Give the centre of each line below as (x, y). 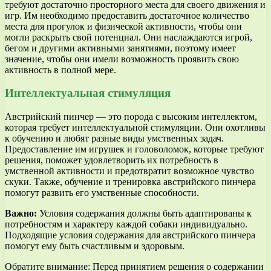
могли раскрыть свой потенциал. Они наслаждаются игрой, (129, 37)
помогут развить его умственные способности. (102, 192)
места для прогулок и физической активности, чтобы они (123, 26)
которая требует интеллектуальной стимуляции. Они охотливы (135, 127)
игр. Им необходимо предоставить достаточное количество (127, 15)
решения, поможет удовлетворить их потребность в (112, 160)
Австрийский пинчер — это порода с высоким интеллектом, (131, 116)
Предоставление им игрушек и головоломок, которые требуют (134, 149)
